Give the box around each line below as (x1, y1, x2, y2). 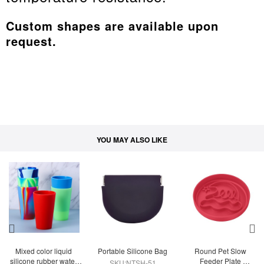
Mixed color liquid (15, 246, 72, 256)
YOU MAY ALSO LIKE (97, 134, 167, 145)
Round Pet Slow (194, 246, 246, 256)
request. (6, 32, 57, 49)
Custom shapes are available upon (6, 17, 219, 34)
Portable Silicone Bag (98, 246, 167, 256)
